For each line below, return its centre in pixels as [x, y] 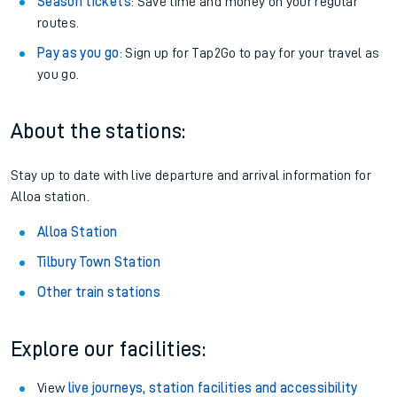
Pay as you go [78, 53]
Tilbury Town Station [99, 262]
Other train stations [99, 292]
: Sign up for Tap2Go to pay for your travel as [249, 53]
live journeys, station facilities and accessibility [213, 388]
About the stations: [98, 131]
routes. [58, 23]
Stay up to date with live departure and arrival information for [191, 175]
